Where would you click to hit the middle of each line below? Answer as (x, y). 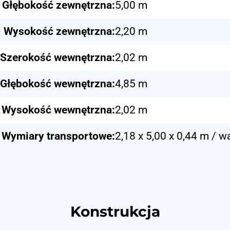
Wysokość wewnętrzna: (58, 110)
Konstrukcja (115, 211)
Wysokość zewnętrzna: (59, 31)
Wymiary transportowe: (58, 136)
